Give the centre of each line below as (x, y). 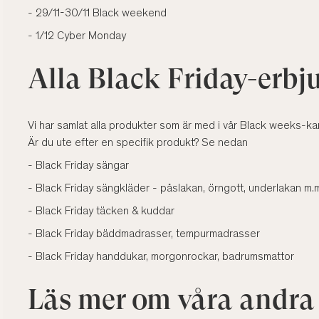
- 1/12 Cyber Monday (77, 37)
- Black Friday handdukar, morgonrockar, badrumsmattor (161, 257)
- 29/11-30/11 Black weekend (97, 14)
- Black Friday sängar (78, 166)
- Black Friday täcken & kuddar (101, 212)
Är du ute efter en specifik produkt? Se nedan (138, 143)
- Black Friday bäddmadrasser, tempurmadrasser (144, 235)
